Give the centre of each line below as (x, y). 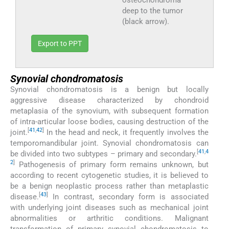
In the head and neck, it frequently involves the (126, 132)
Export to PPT (60, 43)
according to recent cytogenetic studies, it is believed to (109, 175)
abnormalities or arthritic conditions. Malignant (109, 218)
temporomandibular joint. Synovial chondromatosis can (109, 143)
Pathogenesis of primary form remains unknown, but (112, 164)
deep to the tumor (152, 10)
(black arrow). (145, 21)
